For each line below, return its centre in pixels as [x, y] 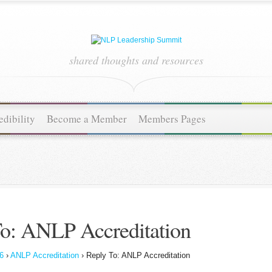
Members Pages [172, 119]
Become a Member [87, 119]
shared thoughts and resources [136, 60]
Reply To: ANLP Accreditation [138, 255]
